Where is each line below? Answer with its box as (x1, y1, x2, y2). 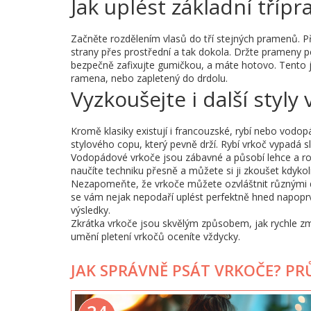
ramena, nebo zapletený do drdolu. (71, 72, 228, 85)
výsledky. (71, 203, 110, 217)
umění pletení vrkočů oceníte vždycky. (71, 230, 240, 243)
